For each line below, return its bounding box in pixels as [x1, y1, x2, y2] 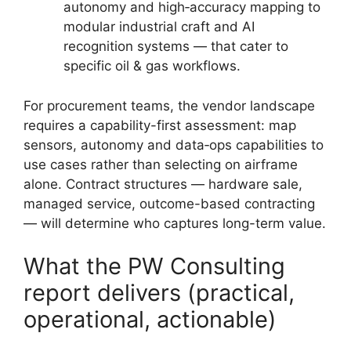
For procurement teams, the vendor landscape [24, 97, 315, 114]
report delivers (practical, [24, 279, 295, 306]
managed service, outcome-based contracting [24, 195, 315, 212]
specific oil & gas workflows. [63, 58, 241, 74]
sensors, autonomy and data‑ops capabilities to [24, 136, 324, 153]
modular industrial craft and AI [63, 19, 255, 34]
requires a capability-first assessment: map [24, 117, 296, 133]
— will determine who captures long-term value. [24, 215, 326, 231]
